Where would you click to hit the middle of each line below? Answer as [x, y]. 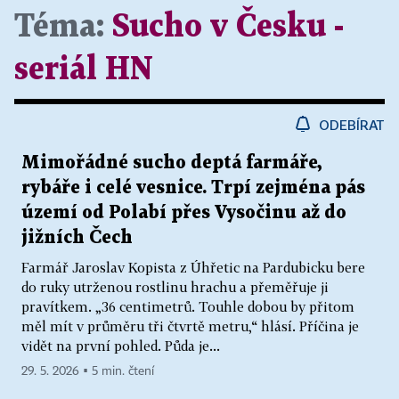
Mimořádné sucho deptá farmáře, [172, 163]
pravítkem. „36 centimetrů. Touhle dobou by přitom [188, 306]
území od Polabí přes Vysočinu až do [184, 212]
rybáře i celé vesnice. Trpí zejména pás [193, 187]
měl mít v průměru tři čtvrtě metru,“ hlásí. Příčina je [190, 326]
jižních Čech [77, 237]
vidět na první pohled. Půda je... [121, 345]
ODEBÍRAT [352, 124]
